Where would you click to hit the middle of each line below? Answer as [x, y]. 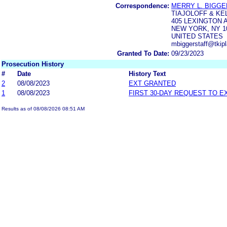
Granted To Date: [143, 53]
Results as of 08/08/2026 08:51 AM [43, 108]
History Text [147, 73]
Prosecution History [33, 64]
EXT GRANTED [152, 83]
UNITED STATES [197, 36]
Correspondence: [142, 6]
